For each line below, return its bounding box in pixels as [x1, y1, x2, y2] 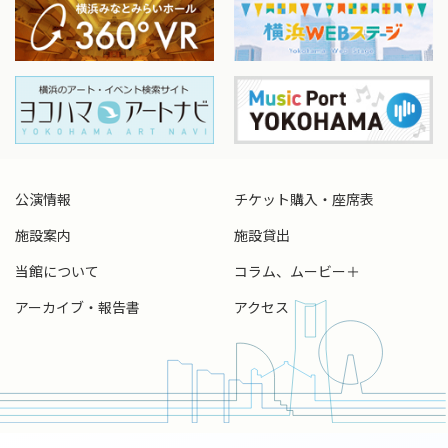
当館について [15, 261, 99, 282]
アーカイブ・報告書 [15, 297, 140, 318]
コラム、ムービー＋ [234, 261, 360, 282]
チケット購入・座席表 [234, 189, 374, 210]
